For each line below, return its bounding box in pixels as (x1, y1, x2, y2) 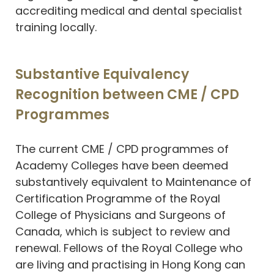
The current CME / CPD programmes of (15, 141, 229, 157)
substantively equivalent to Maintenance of (15, 174, 251, 190)
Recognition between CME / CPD (15, 84, 239, 104)
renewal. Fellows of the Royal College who (15, 240, 243, 256)
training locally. (15, 20, 100, 35)
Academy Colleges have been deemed (15, 157, 228, 173)
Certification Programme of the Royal (15, 190, 220, 206)
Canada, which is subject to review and (15, 223, 230, 239)
